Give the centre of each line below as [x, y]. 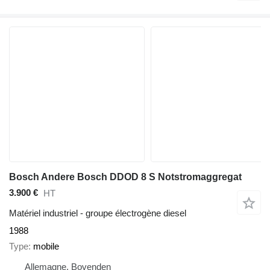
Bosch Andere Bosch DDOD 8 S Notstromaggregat [125, 177]
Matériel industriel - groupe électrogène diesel [98, 213]
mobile [46, 246]
